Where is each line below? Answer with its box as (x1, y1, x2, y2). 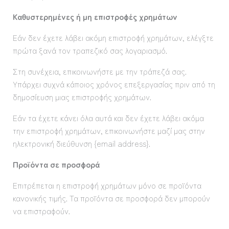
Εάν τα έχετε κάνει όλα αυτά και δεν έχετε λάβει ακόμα (12, 111, 204, 124)
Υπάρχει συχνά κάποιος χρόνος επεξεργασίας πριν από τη (12, 78, 215, 90)
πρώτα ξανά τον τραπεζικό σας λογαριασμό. (12, 44, 167, 56)
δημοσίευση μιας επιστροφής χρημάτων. (12, 90, 151, 103)
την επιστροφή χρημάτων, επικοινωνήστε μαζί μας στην (12, 124, 205, 136)
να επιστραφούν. (12, 204, 70, 217)
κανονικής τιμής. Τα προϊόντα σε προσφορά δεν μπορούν (12, 192, 210, 204)
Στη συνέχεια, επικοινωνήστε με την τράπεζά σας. (12, 65, 187, 77)
